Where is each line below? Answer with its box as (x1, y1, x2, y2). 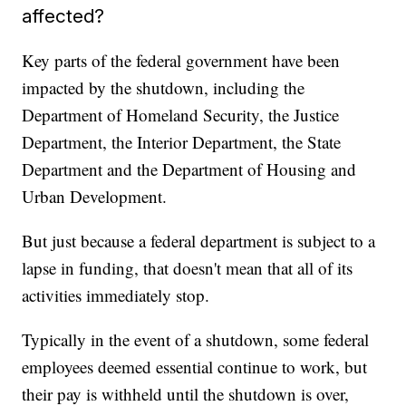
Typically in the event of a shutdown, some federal (22, 328, 370, 352)
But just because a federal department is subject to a (22, 229, 376, 253)
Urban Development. (22, 185, 168, 208)
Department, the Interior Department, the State (22, 130, 342, 154)
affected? (22, 5, 105, 28)
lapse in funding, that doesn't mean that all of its (22, 256, 353, 280)
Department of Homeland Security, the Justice (22, 103, 340, 127)
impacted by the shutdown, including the (22, 76, 305, 100)
